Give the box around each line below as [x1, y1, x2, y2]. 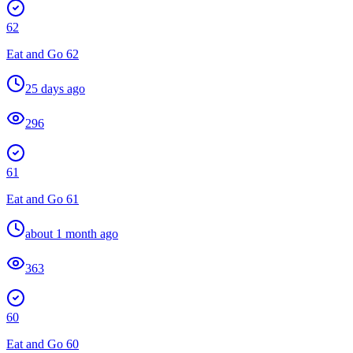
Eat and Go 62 [6, 46, 79, 61]
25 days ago [25, 81, 85, 95]
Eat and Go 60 [6, 336, 79, 351]
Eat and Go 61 [6, 191, 79, 206]
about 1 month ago [25, 226, 118, 240]
